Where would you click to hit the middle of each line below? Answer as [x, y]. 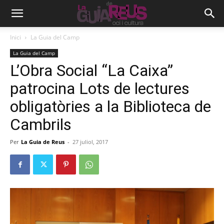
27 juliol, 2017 [90, 142]
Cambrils [41, 124]
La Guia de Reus [43, 142]
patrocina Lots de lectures [100, 88]
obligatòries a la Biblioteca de [110, 106]
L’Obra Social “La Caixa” [91, 70]
